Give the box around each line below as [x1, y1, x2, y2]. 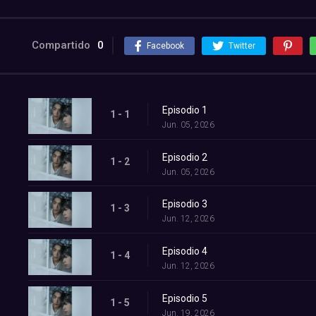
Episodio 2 [162, 151, 207, 163]
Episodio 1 [162, 104, 207, 116]
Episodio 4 [162, 245, 207, 257]
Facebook [147, 41, 184, 51]
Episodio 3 [162, 198, 207, 210]
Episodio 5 [162, 292, 207, 304]
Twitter [229, 41, 255, 51]
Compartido [32, 39, 90, 51]
